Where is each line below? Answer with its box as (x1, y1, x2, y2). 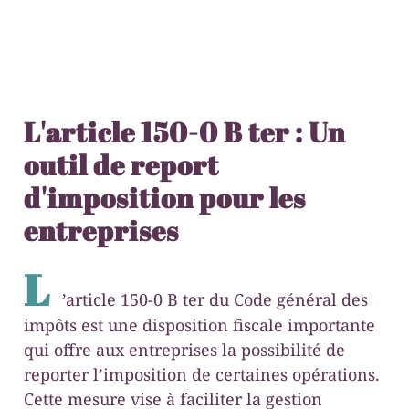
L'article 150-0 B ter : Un (24, 113, 345, 152)
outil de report (24, 146, 219, 184)
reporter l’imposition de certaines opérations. (24, 363, 380, 386)
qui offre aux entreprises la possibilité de (24, 339, 345, 362)
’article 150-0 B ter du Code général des (62, 288, 368, 311)
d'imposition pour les (24, 179, 306, 217)
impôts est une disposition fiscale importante (24, 314, 375, 337)
